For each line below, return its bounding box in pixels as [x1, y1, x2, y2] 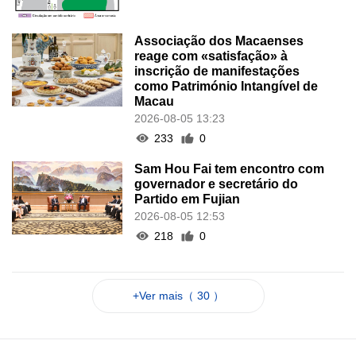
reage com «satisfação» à [134, 48, 288, 63]
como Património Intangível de [134, 79, 319, 93]
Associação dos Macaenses [134, 33, 304, 48]
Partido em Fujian [134, 192, 241, 206]
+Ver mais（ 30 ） [132, 288, 224, 302]
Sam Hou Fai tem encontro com [134, 161, 325, 176]
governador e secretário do [134, 176, 299, 191]
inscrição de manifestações [134, 64, 300, 78]
